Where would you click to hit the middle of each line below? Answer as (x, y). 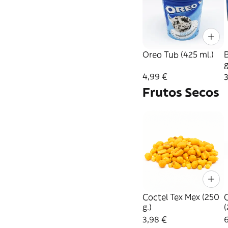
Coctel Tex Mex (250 (181, 197)
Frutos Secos (181, 92)
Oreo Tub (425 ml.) (178, 55)
